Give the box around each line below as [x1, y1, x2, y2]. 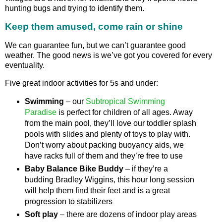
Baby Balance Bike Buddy [24, 164, 123, 173]
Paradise [24, 108, 56, 116]
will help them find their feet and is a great [24, 186, 170, 195]
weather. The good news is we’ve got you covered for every [5, 51, 212, 60]
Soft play [24, 210, 58, 219]
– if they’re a [123, 164, 168, 173]
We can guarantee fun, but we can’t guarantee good [5, 41, 186, 50]
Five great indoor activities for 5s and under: [5, 79, 158, 87]
